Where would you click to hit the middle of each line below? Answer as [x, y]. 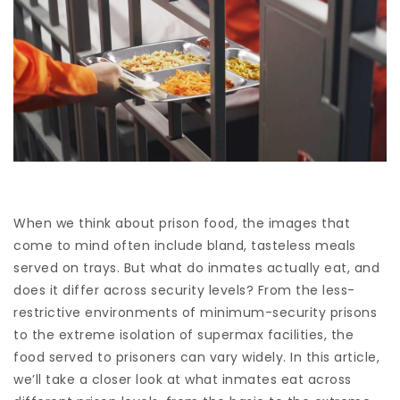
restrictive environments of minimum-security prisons [195, 313]
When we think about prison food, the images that [182, 224]
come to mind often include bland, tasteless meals [185, 246]
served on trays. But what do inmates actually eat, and [196, 268]
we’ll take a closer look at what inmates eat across [183, 380]
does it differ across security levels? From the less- [184, 291]
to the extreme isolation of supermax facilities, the [183, 335]
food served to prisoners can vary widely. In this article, [196, 358]
